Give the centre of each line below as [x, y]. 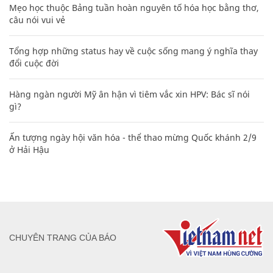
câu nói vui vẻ [37, 19]
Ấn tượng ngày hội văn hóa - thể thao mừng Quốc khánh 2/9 [133, 137]
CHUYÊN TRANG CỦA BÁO [63, 238]
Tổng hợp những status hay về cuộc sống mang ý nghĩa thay [133, 51]
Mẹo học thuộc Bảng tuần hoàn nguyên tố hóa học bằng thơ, [134, 7]
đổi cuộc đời [34, 63]
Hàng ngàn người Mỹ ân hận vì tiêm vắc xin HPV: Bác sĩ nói [129, 94]
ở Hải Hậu [29, 149]
